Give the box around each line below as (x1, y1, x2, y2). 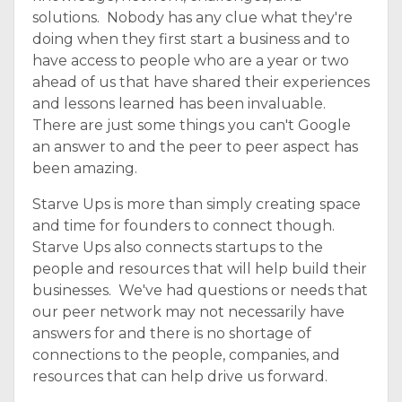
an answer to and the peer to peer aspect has (32, 138, 358, 155)
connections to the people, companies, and (32, 346, 340, 363)
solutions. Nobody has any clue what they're (32, 9, 353, 26)
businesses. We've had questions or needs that (32, 282, 368, 299)
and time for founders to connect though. (32, 217, 338, 234)
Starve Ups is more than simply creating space (32, 196, 361, 213)
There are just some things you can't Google (32, 117, 351, 134)
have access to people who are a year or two (32, 52, 349, 69)
